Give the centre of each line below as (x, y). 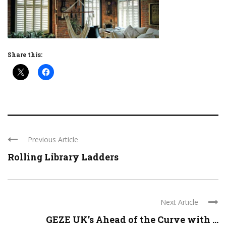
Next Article (179, 202)
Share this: (25, 54)
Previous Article (53, 139)
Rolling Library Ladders (64, 157)
